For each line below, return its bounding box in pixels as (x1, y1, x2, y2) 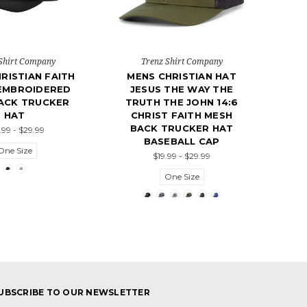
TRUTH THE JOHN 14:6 (125, 97, 238, 108)
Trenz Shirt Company (140, 56, 223, 68)
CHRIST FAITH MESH (130, 110, 233, 121)
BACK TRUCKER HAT (130, 123, 234, 134)
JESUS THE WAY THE (130, 84, 234, 95)
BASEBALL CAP (143, 136, 220, 147)
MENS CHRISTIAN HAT (127, 71, 236, 82)
